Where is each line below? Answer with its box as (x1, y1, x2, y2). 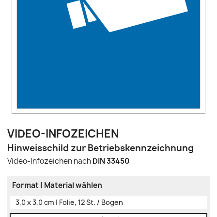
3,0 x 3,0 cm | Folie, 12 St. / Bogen (15, 198, 123, 207)
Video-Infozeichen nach (7, 156, 93, 166)
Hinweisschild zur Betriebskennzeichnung (7, 142, 194, 154)
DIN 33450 (93, 156, 129, 166)
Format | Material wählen (12, 180, 102, 190)
